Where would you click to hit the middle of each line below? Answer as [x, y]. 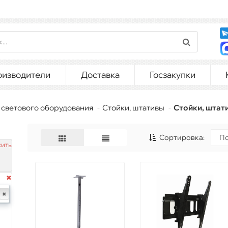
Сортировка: [181, 137]
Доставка [100, 75]
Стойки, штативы [133, 108]
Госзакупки [172, 75]
